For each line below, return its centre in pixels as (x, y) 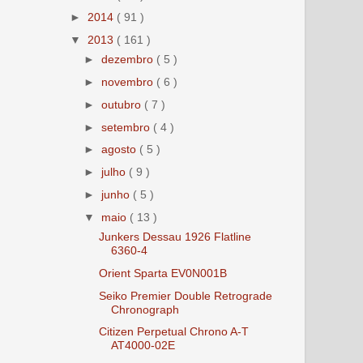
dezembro (129, 60)
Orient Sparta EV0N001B (162, 273)
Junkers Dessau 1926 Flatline (175, 236)
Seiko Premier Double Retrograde (185, 295)
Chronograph (145, 309)
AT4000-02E (143, 346)
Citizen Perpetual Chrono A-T (173, 332)
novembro (129, 82)
